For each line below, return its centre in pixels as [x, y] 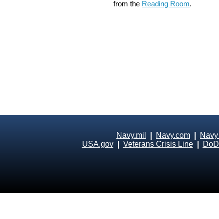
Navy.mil [131, 135]
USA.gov [98, 144]
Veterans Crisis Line [158, 144]
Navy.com [173, 135]
